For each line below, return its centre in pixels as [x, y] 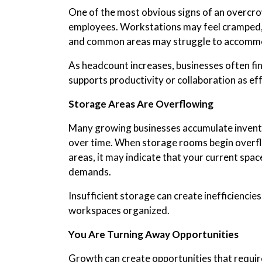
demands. [90, 171]
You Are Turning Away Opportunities [154, 234]
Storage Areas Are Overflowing [141, 104]
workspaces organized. [119, 210]
